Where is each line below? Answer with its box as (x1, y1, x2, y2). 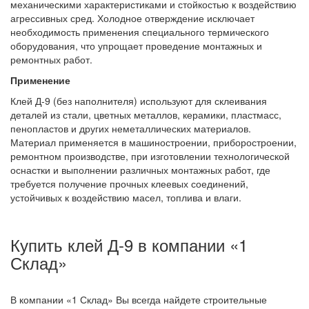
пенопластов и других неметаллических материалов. (10, 121, 251, 135)
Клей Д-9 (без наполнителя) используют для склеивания (10, 93, 267, 108)
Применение (10, 72, 70, 87)
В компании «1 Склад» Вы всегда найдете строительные (10, 292, 267, 306)
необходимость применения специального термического (10, 24, 269, 39)
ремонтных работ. (10, 52, 92, 66)
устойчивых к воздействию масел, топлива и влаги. (10, 190, 241, 204)
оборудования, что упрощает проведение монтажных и (10, 38, 262, 52)
